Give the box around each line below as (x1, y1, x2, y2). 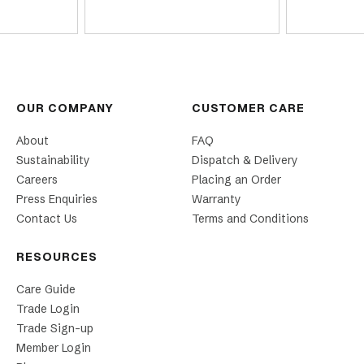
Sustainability (16, 153, 90, 168)
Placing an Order (192, 172, 281, 188)
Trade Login (16, 301, 80, 317)
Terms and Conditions (192, 211, 309, 227)
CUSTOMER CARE (192, 101, 305, 116)
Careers (16, 172, 58, 188)
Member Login (16, 340, 91, 356)
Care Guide (16, 282, 76, 297)
